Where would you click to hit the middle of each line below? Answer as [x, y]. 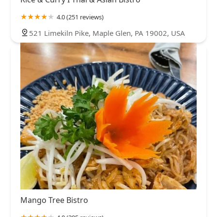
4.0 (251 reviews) [80, 17]
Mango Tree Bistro [54, 200]
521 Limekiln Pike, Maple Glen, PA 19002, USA [107, 33]
